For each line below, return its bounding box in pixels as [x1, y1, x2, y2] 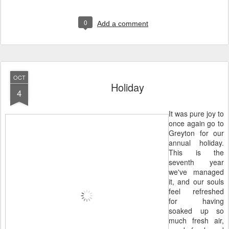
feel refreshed [169, 186, 224, 196]
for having [169, 196, 224, 206]
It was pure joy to [169, 108, 224, 119]
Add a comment [97, 19, 148, 28]
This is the [169, 147, 224, 157]
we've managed [169, 167, 224, 177]
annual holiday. [169, 138, 224, 148]
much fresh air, [169, 215, 224, 225]
